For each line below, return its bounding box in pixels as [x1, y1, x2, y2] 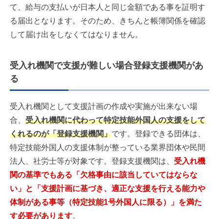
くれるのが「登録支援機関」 [10, 130, 111, 138]
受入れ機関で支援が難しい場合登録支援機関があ [10, 61, 203, 71]
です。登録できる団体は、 [111, 130, 205, 138]
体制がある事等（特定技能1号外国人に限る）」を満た [10, 198, 202, 207]
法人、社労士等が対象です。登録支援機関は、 [10, 157, 174, 166]
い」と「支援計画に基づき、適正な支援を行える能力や [10, 184, 205, 193]
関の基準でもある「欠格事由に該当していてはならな [10, 171, 197, 179]
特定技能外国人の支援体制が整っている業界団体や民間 [10, 143, 205, 152]
